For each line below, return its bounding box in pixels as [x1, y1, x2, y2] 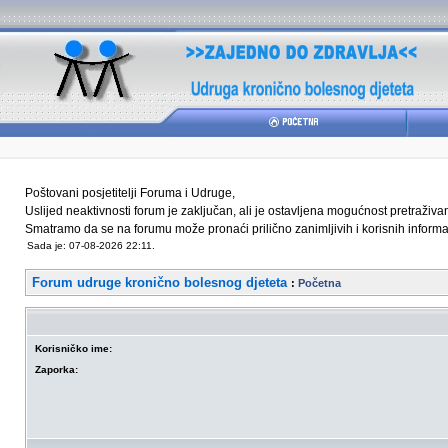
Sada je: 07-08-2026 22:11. [27, 240, 155, 251]
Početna [298, 277, 341, 289]
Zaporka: [35, 364, 78, 375]
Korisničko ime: [35, 343, 112, 354]
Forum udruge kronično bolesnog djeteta [32, 275, 287, 290]
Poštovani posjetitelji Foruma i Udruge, [25, 186, 235, 200]
